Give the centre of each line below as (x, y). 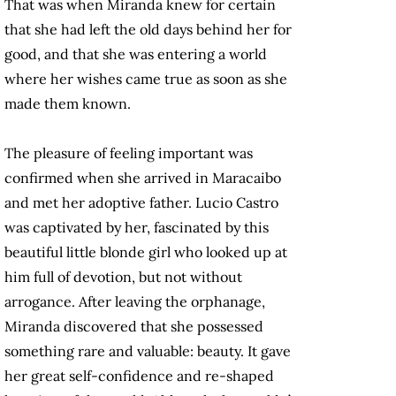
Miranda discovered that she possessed (134, 327)
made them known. (68, 104)
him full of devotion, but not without (123, 277)
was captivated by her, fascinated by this (137, 228)
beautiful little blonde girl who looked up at (146, 252)
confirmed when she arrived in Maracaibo (143, 178)
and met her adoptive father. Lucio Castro (141, 203)
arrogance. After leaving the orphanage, (135, 302)
